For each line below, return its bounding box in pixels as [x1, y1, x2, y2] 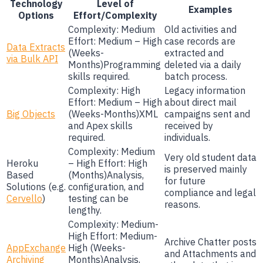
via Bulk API [6, 53, 58, 65]
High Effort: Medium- [68, 230, 157, 242]
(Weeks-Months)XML [68, 108, 158, 120]
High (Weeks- [68, 242, 126, 254]
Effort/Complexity [73, 9, 157, 22]
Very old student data [164, 151, 257, 164]
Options [18, 9, 54, 22]
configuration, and [68, 181, 144, 193]
